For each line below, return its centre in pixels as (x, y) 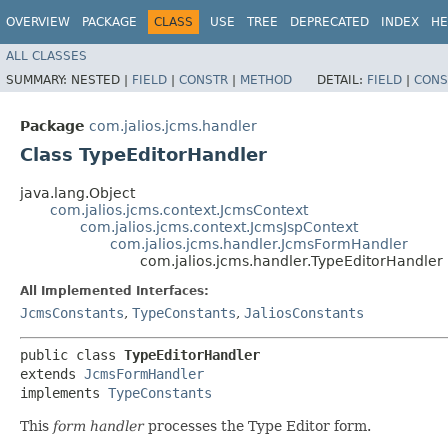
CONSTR (203, 79)
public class (72, 354)
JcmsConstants (72, 312)
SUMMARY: (38, 79)
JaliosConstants (304, 312)
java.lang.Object (77, 192)
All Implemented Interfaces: (114, 290)
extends (52, 373)
